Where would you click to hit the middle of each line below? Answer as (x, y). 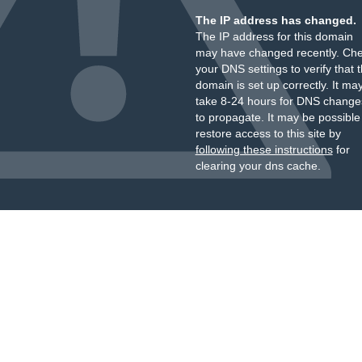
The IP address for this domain (274, 36)
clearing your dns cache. (258, 166)
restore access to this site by (268, 133)
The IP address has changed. (276, 20)
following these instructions (264, 149)
